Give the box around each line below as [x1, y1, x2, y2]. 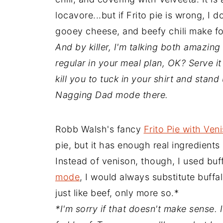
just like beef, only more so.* [55, 187, 179, 198]
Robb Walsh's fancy [55, 123, 144, 134]
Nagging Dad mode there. [55, 89, 168, 100]
